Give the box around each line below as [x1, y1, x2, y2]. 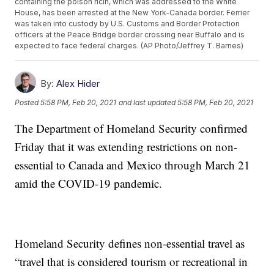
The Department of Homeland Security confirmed [15, 120, 248, 136]
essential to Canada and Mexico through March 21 [15, 157, 251, 173]
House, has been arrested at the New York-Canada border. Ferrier [15, 8, 250, 18]
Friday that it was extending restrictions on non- [15, 139, 238, 155]
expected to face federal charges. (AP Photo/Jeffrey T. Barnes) [15, 41, 244, 51]
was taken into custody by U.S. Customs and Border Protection [15, 19, 240, 29]
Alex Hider [56, 78, 100, 90]
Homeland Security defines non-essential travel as [15, 235, 245, 251]
